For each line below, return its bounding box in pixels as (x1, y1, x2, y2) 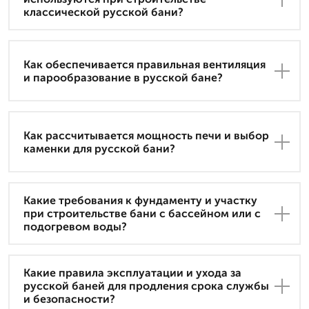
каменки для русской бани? (23, 141, 175, 155)
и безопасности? (23, 292, 115, 306)
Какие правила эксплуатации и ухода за (23, 266, 241, 280)
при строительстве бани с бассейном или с (23, 207, 261, 221)
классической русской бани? (23, 6, 183, 19)
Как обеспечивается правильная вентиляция (23, 57, 266, 71)
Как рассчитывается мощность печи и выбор (23, 128, 269, 142)
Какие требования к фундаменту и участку (23, 194, 257, 208)
